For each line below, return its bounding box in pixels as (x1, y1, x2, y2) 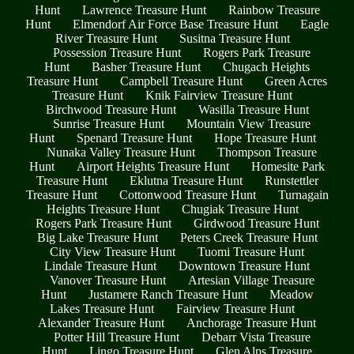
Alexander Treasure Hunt (38, 315, 164, 330)
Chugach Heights (223, 59, 310, 73)
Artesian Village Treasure (187, 273, 314, 287)
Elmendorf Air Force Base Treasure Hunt (73, 17, 278, 31)
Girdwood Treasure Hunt (193, 216, 319, 230)
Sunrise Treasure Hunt (53, 116, 164, 130)
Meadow (269, 287, 314, 301)
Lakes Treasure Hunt (50, 301, 154, 315)
